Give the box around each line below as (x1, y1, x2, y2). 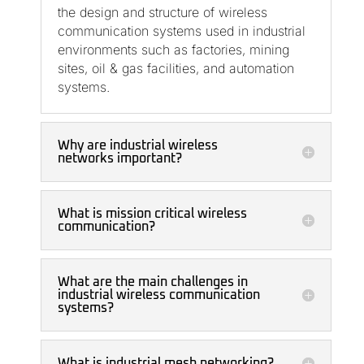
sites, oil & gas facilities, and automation (57, 60, 294, 77)
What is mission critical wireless (57, 207, 247, 221)
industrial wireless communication (57, 288, 260, 302)
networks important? (57, 152, 182, 166)
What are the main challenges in (57, 275, 248, 289)
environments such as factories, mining (57, 41, 289, 58)
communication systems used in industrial (57, 23, 305, 40)
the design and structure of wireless (57, 4, 267, 21)
